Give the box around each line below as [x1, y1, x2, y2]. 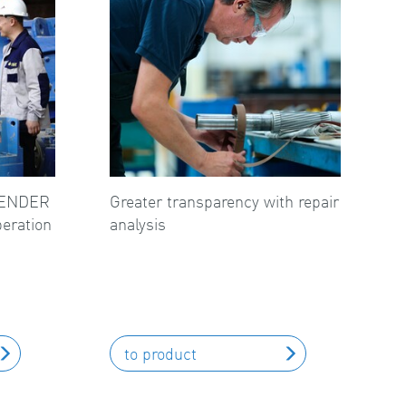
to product [124, 343, 197, 363]
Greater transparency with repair [110, 191, 339, 211]
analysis [110, 214, 166, 234]
